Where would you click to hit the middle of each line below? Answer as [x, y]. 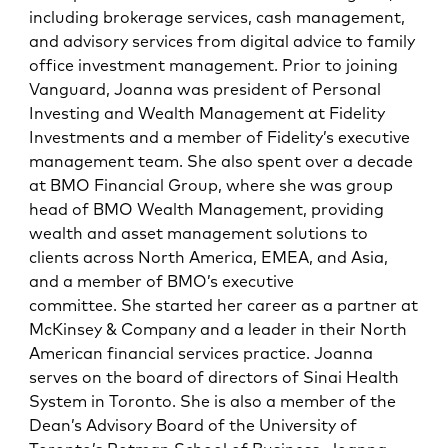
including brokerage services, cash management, [217, 16]
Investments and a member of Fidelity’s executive [220, 136]
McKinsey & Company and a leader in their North [218, 328]
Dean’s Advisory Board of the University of [193, 424]
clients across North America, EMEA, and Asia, [209, 256]
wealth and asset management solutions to [199, 232]
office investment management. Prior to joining [214, 64]
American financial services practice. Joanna [201, 352]
